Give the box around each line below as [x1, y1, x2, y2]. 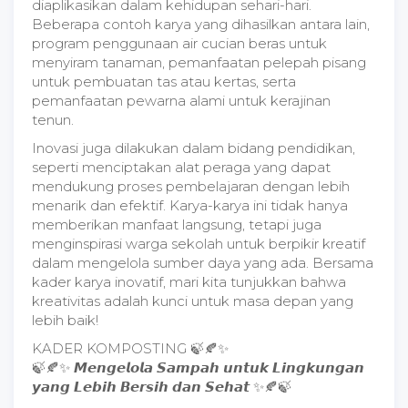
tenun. [32, 111, 74, 128]
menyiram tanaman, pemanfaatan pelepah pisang [32, 54, 366, 71]
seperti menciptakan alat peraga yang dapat [32, 158, 331, 176]
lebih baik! [32, 311, 98, 329]
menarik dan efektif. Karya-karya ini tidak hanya [32, 197, 348, 214]
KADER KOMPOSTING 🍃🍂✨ [32, 340, 229, 357]
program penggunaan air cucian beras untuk [32, 35, 327, 52]
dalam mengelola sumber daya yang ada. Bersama [32, 254, 373, 271]
